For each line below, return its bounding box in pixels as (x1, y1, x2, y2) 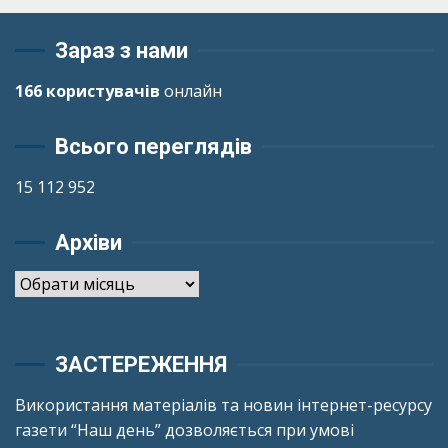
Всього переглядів (55, 133, 252, 159)
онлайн (160, 79, 222, 102)
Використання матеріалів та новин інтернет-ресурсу (15, 393, 432, 416)
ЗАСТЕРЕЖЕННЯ (55, 351, 227, 377)
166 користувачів (15, 79, 160, 102)
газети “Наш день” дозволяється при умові (15, 418, 354, 441)
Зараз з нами (55, 37, 188, 63)
